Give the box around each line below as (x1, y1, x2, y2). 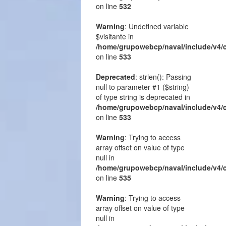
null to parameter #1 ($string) (96, 81, 189, 92)
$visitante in (96, 31, 134, 41)
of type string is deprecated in (96, 91, 190, 102)
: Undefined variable (125, 21, 189, 31)
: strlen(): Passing (135, 71, 191, 82)
